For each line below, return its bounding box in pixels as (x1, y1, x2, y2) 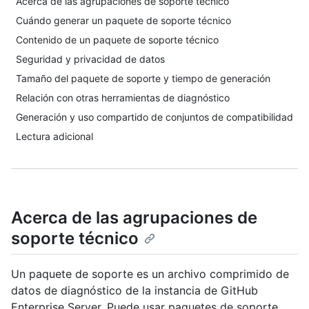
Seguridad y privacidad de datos (16, 53, 165, 65)
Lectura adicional (16, 130, 93, 142)
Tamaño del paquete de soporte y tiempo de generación (16, 72, 270, 84)
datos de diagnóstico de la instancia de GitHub (11, 283, 258, 298)
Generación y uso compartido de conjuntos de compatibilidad (16, 111, 293, 123)
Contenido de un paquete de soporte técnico (16, 34, 219, 46)
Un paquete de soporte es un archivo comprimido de (11, 267, 289, 281)
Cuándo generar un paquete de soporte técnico (16, 14, 231, 26)
